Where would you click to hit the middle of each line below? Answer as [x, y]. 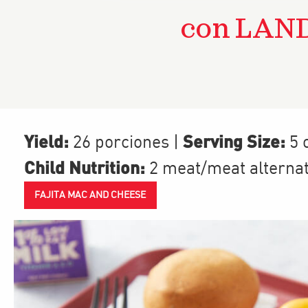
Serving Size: [232, 141]
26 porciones [121, 143]
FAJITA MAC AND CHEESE [90, 196]
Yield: [46, 141]
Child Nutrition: [85, 167]
